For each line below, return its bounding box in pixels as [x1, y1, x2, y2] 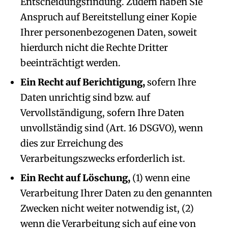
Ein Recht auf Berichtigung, [20, 76, 145, 88]
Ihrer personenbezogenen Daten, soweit [20, 26, 197, 38]
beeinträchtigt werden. [20, 57, 121, 69]
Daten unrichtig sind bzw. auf [20, 92, 150, 103]
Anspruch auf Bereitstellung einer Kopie [20, 11, 196, 23]
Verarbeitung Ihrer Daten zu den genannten [20, 187, 212, 199]
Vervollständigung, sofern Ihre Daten [20, 107, 184, 119]
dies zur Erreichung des [20, 137, 123, 149]
